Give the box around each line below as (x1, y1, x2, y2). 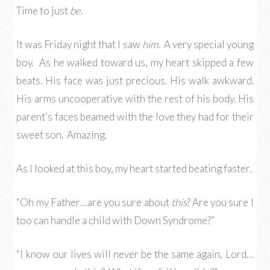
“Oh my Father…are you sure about (16, 196, 171, 209)
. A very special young (158, 38, 254, 51)
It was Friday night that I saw (16, 38, 142, 51)
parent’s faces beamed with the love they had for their (16, 110, 254, 123)
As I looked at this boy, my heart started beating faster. (16, 162, 252, 175)
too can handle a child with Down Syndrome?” (16, 214, 215, 227)
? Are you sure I (186, 196, 254, 209)
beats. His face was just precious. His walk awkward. (16, 74, 254, 87)
